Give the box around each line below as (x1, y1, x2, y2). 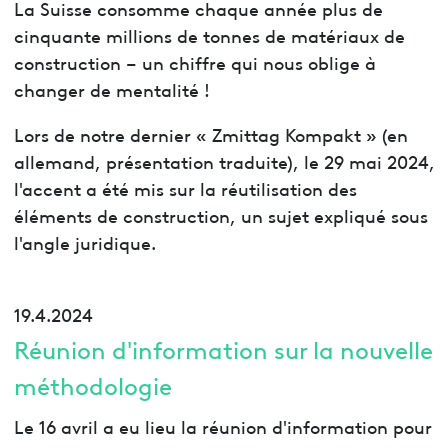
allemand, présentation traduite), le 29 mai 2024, (13, 147, 435, 173)
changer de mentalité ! (13, 75, 215, 101)
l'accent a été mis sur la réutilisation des (13, 174, 357, 200)
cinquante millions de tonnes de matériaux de (13, 21, 405, 47)
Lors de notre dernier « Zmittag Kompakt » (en (13, 120, 408, 146)
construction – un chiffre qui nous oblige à (13, 48, 376, 74)
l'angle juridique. (13, 228, 166, 254)
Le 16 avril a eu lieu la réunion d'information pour (13, 413, 432, 439)
